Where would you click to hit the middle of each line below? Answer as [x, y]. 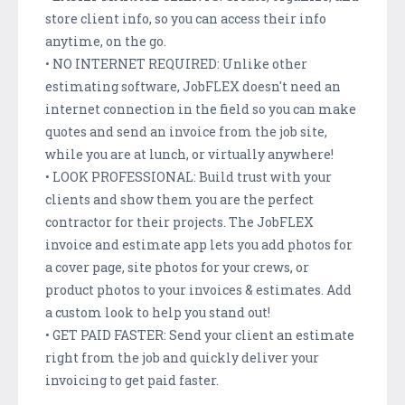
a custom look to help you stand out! [158, 312]
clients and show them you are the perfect [179, 199]
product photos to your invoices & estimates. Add [198, 289]
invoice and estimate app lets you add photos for [199, 244]
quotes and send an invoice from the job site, [186, 131]
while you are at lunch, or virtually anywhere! [189, 154]
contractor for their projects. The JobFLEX [179, 221]
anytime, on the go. [106, 41]
